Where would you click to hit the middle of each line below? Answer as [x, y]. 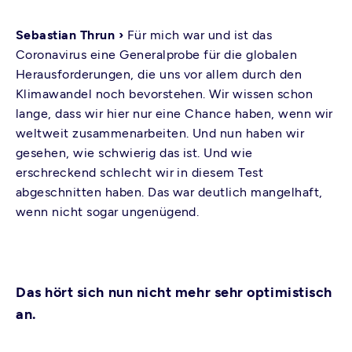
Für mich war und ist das [200, 35]
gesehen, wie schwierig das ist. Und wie [134, 153]
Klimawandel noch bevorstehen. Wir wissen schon [165, 94]
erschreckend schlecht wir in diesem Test [140, 172]
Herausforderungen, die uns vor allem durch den [159, 74]
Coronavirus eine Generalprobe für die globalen [157, 55]
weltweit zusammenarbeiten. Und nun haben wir [160, 133]
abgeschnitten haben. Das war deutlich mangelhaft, [169, 192]
